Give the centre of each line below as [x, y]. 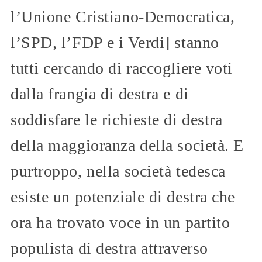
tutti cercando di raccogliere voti [122, 68]
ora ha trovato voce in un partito [120, 222]
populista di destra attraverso [109, 248]
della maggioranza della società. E [127, 145]
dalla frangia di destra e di [100, 94]
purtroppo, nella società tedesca [118, 171]
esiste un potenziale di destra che [123, 196]
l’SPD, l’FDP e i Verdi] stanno [115, 42]
